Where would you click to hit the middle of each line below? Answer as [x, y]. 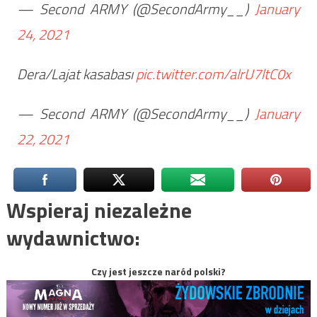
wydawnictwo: [73, 237]
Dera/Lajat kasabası [76, 74]
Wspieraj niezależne [99, 210]
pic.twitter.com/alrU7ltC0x [213, 74]
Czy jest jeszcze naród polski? [158, 271]
